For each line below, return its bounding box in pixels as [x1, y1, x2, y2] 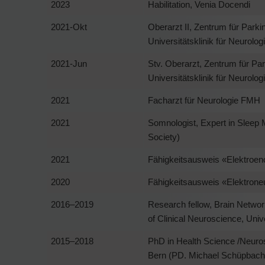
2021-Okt [51, 21, 87, 32]
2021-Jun [51, 58, 87, 69]
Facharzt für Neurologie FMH [148, 95, 260, 105]
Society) [148, 131, 180, 142]
